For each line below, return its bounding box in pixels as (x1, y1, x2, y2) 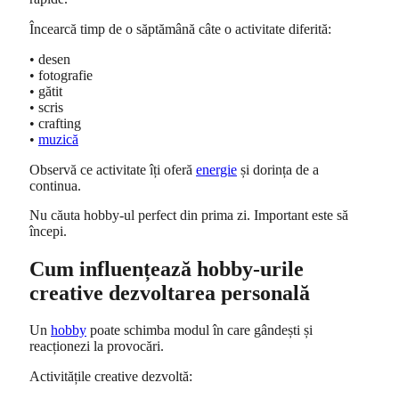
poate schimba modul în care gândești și (86, 322, 313, 338)
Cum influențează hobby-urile (29, 256, 304, 281)
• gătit (29, 83, 62, 99)
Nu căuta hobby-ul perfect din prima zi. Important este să (29, 208, 348, 224)
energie (196, 161, 237, 177)
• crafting (29, 115, 81, 131)
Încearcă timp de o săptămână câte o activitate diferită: (29, 21, 331, 37)
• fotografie (29, 67, 93, 83)
